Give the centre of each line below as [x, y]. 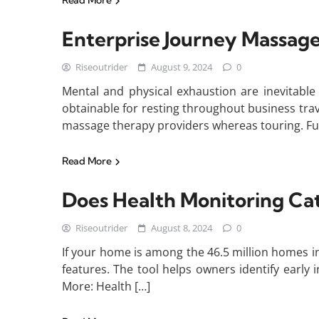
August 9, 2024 [182, 67]
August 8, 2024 [182, 228]
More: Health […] [106, 287]
